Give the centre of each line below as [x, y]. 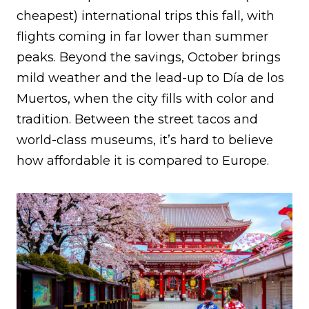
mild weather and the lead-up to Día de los [150, 78]
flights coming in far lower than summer [142, 37]
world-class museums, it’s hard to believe [145, 140]
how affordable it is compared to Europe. [143, 161]
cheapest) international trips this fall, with [146, 16]
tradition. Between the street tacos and [137, 120]
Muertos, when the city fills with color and [146, 99]
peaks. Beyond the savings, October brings [149, 58]
